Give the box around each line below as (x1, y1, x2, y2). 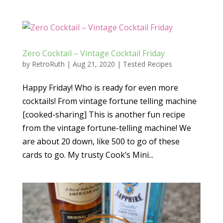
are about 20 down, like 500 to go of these (22, 136, 180, 147)
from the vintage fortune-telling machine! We (22, 122, 191, 133)
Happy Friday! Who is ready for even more (22, 82, 178, 93)
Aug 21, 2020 (72, 59, 115, 69)
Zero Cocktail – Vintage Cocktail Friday (22, 48, 165, 59)
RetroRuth (31, 59, 65, 69)
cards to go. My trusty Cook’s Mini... (22, 149, 153, 160)
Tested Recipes (122, 59, 172, 69)
